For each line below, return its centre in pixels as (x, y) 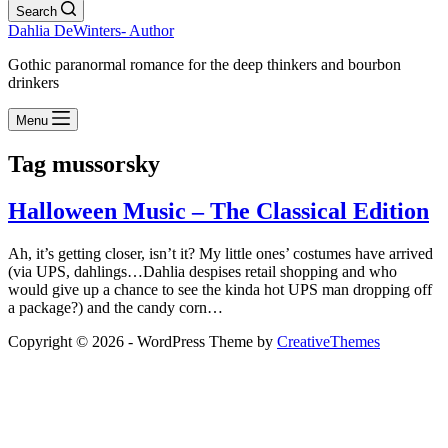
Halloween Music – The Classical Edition (218, 210)
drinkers (33, 82)
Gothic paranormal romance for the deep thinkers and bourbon (204, 64)
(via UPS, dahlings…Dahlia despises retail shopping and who (202, 271)
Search (36, 11)
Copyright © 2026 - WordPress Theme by (142, 341)
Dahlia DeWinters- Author (91, 30)
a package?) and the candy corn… (115, 307)
